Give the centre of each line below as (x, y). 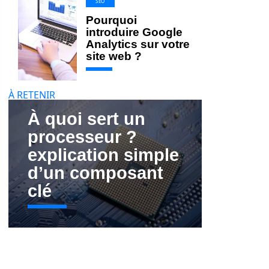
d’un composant (95, 173)
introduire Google (134, 32)
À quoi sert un (86, 119)
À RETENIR (32, 95)
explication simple (103, 155)
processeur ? (82, 137)
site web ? (114, 56)
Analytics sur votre (138, 44)
